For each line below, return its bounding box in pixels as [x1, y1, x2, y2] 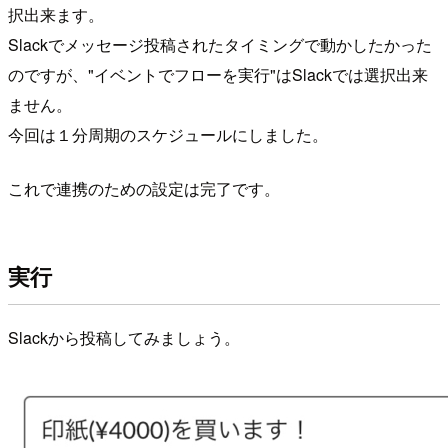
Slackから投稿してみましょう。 [8, 325, 240, 349]
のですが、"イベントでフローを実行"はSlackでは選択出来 [8, 62, 428, 86]
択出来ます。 [8, 2, 104, 26]
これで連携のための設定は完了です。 [8, 176, 280, 200]
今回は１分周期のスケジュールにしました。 [8, 122, 328, 146]
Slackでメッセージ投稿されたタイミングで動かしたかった [8, 32, 432, 56]
